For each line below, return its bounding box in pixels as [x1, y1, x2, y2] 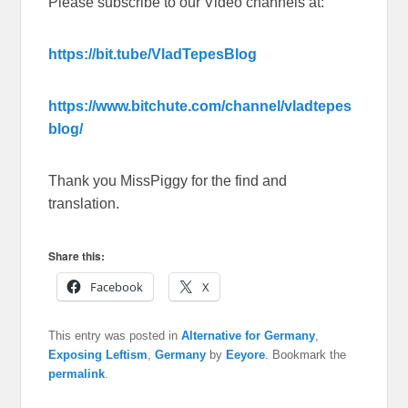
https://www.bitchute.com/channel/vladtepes [48, 98, 352, 115]
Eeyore [226, 348, 266, 362]
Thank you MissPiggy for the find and [48, 173, 288, 189]
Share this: [48, 248, 106, 265]
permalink [48, 367, 106, 382]
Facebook [90, 279, 144, 296]
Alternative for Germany [181, 329, 316, 343]
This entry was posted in [48, 329, 182, 343]
